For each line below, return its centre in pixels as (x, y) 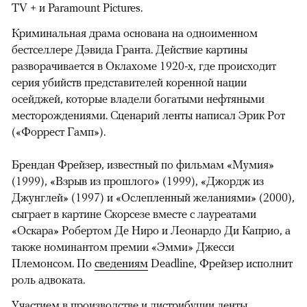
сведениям (121, 263)
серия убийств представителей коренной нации (129, 82)
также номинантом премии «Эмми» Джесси (123, 246)
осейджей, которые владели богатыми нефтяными (138, 98)
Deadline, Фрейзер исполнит (220, 263)
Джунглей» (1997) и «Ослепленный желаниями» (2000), (153, 197)
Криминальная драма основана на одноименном (135, 33)
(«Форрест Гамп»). (59, 131)
